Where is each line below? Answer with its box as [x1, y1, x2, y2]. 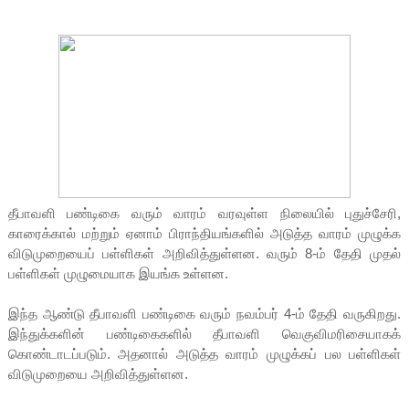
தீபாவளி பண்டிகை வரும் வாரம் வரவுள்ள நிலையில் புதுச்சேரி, [7, 204, 402, 221]
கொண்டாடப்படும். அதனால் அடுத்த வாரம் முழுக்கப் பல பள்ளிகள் [7, 345, 402, 362]
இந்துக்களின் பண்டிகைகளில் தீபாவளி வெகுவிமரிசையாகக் [7, 325, 402, 341]
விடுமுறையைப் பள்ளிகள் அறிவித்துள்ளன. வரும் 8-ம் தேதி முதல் [7, 245, 402, 261]
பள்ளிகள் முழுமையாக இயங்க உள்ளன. [7, 265, 228, 281]
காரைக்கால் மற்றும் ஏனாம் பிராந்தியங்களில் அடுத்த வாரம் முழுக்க [7, 225, 402, 241]
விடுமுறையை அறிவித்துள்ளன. [7, 365, 188, 382]
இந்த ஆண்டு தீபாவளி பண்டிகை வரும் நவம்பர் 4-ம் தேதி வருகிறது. [7, 305, 402, 321]
